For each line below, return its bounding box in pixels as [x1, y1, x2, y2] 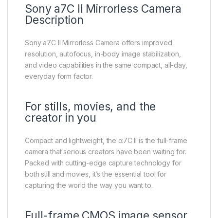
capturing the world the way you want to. [25, 181, 153, 190]
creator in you [25, 111, 97, 125]
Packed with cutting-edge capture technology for [25, 159, 182, 167]
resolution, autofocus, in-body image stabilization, [25, 50, 181, 58]
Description [25, 13, 84, 27]
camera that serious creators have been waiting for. [25, 147, 186, 156]
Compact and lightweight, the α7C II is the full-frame [25, 136, 187, 145]
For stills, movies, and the [25, 100, 156, 114]
